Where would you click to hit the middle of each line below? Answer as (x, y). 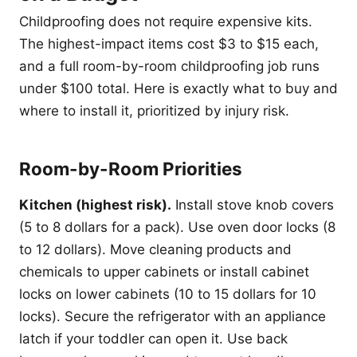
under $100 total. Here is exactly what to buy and (178, 88)
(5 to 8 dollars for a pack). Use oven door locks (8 (177, 227)
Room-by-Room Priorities (131, 169)
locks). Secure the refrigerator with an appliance (173, 316)
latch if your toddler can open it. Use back (153, 339)
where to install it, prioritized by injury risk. (154, 111)
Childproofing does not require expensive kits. (166, 22)
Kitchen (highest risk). (95, 205)
